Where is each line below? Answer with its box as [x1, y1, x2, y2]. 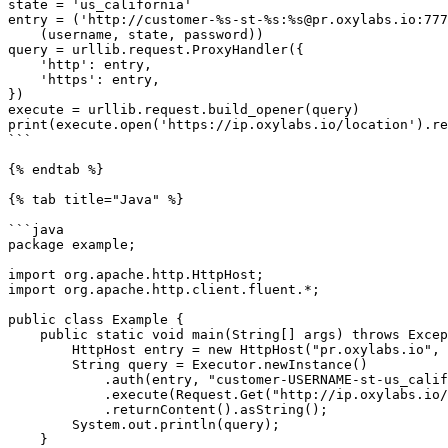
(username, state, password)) [8, 27, 40, 42]
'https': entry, [8, 72, 40, 87]
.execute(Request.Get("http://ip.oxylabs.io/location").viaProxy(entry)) [8, 387, 104, 402]
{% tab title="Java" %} [8, 192, 184, 207]
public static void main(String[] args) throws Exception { [8, 327, 40, 342]
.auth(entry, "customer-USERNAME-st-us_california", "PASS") [8, 372, 104, 387]
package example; [8, 237, 136, 252]
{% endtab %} [8, 162, 104, 177]
